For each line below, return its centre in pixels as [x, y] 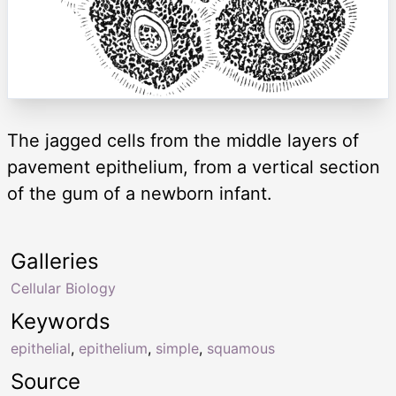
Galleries [55, 261]
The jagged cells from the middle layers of [183, 140]
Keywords [61, 321]
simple [177, 348]
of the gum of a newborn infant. [140, 193]
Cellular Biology [63, 288]
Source [46, 381]
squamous [241, 348]
